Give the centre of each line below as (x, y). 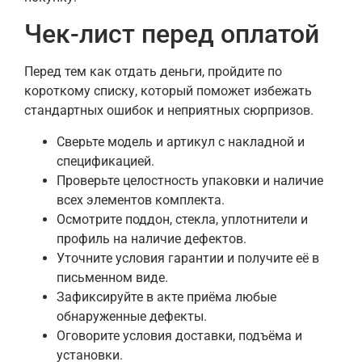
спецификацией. (105, 161)
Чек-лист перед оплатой (172, 34)
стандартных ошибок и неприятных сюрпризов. (169, 111)
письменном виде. (112, 277)
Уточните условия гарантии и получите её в (188, 258)
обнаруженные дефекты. (132, 316)
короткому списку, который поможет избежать (168, 91)
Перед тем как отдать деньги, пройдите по (153, 72)
